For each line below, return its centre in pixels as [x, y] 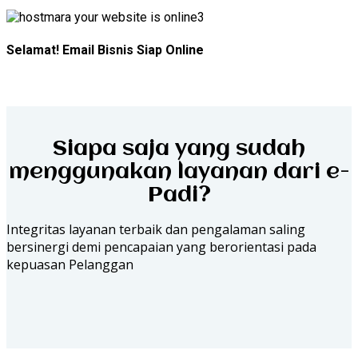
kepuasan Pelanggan [70, 264]
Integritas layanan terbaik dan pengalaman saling [156, 229]
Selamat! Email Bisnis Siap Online [105, 50]
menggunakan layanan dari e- [179, 172]
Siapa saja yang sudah [179, 149]
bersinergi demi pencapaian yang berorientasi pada [161, 247]
